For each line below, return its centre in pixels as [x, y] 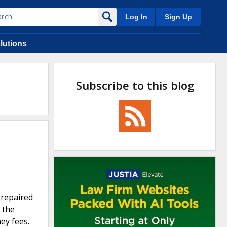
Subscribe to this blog [135, 85]
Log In [136, 17]
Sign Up [178, 17]
